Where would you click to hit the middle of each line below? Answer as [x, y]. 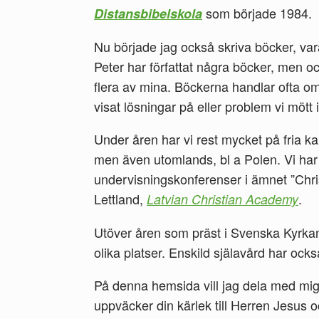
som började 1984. [257, 13]
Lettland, [120, 199]
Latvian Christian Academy [223, 199]
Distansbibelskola [148, 14]
